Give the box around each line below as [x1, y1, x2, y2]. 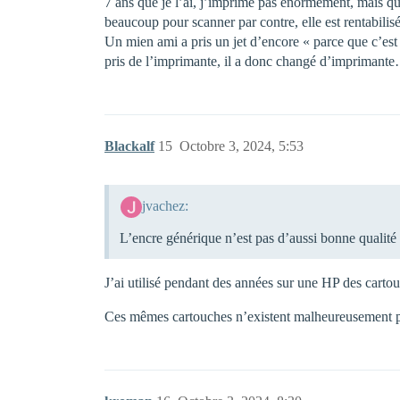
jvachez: [141, 197, 188, 213]
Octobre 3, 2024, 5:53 [179, 138, 304, 154]
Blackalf [104, 138, 154, 154]
